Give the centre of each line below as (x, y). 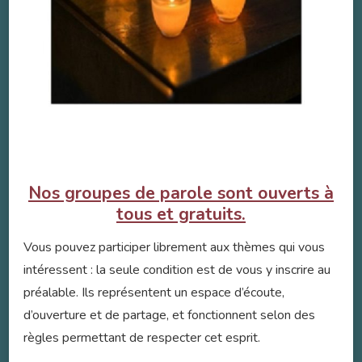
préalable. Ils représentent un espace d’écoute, (154, 293)
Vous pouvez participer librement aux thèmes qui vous (174, 248)
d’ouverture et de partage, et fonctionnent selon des (169, 316)
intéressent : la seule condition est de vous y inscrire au (177, 270)
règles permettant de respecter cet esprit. (142, 338)
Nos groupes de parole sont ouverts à (181, 194)
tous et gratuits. (181, 215)
